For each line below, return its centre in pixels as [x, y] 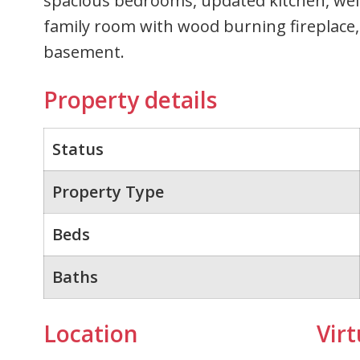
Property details [130, 99]
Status [78, 149]
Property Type [108, 192]
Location [90, 334]
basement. [84, 51]
